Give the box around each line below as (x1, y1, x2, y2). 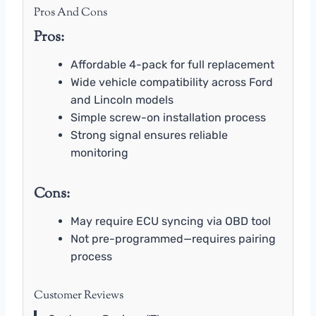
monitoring (71, 145, 128, 159)
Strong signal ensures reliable (71, 128, 228, 142)
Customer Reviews (34, 287, 123, 304)
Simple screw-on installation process (71, 110, 266, 124)
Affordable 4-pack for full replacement (71, 57, 274, 71)
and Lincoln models (71, 92, 174, 107)
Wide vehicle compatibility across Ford (71, 75, 273, 89)
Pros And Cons (34, 4, 107, 21)
